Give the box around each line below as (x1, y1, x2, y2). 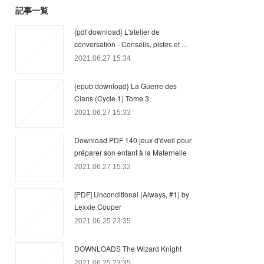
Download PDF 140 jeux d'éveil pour (74, 135, 192, 145)
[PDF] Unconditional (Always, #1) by (74, 189, 189, 199)
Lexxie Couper (74, 202, 121, 212)
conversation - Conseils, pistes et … (74, 39, 189, 49)
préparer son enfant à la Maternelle (74, 147, 187, 157)
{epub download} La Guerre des (74, 81, 177, 91)
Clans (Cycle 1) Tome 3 (74, 93, 149, 103)
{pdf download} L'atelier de (74, 27, 160, 37)
